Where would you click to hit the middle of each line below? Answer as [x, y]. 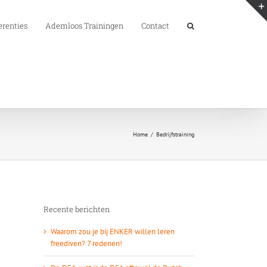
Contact [155, 26]
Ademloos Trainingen [84, 26]
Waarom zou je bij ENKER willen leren [113, 231]
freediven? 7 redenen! [86, 243]
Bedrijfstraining [175, 134]
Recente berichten [77, 209]
